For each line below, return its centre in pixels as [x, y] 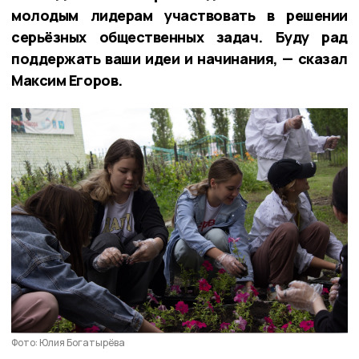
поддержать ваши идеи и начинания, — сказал [179, 58]
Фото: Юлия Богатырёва [68, 342]
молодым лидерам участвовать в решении [179, 15]
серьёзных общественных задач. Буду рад [179, 36]
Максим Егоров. [67, 80]
